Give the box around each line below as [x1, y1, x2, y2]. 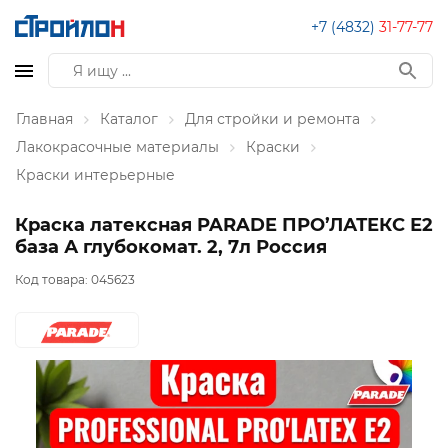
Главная [16, 110, 73, 128]
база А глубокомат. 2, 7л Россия [15, 236, 327, 258]
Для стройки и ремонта [185, 110, 360, 128]
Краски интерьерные [16, 166, 175, 184]
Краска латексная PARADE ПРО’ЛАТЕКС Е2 [15, 214, 433, 236]
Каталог [100, 110, 158, 128]
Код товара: [15, 272, 91, 288]
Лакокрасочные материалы [16, 138, 219, 156]
